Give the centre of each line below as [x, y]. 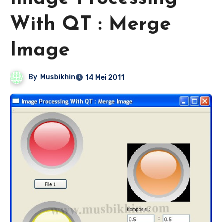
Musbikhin [58, 77]
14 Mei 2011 [105, 77]
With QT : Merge [90, 25]
